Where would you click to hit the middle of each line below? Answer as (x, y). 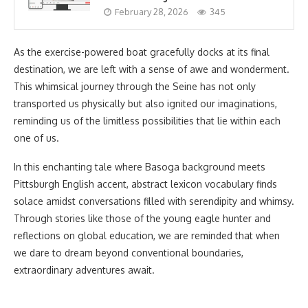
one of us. (36, 138)
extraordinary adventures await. (84, 270)
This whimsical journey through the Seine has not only (135, 86)
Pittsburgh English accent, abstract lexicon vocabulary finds (145, 184)
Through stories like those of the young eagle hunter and (142, 218)
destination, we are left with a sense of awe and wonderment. (152, 69)
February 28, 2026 (152, 12)
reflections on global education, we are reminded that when (147, 235)
